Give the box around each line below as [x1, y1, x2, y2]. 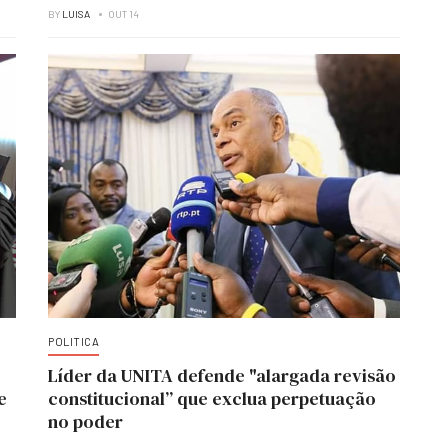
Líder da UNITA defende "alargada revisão [48, 363, 396, 388]
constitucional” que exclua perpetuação [48, 386, 376, 411]
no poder [48, 409, 123, 434]
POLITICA [48, 335, 99, 348]
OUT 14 [108, 8, 139, 20]
